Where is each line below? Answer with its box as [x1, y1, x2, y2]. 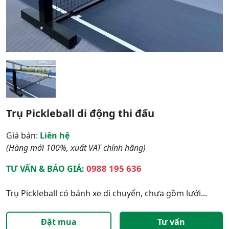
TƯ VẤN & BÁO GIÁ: [6, 163, 86, 175]
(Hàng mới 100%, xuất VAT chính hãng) [6, 142, 146, 154]
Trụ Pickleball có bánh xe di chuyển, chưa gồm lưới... [6, 188, 207, 199]
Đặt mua [41, 216, 77, 228]
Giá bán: [6, 130, 38, 142]
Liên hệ [38, 130, 70, 142]
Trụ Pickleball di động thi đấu [6, 106, 154, 121]
